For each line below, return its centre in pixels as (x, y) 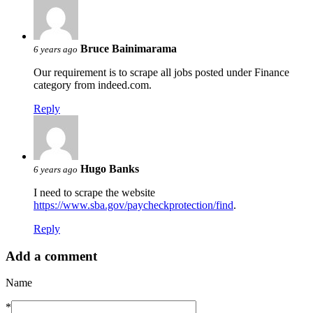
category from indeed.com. (93, 85)
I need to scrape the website (94, 192)
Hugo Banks (110, 168)
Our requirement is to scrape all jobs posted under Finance (161, 72)
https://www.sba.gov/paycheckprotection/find (133, 205)
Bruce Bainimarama (129, 48)
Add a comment (51, 256)
